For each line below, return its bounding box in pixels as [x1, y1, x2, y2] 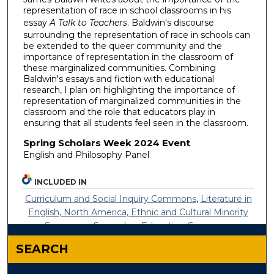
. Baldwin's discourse [127, 17, 214, 29]
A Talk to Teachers [49, 17, 127, 29]
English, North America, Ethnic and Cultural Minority [28, 206, 249, 218]
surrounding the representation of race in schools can [23, 29, 250, 41]
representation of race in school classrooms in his [23, 5, 231, 17]
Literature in [200, 193, 252, 204]
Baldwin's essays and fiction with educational [23, 73, 214, 85]
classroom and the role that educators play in [23, 106, 215, 118]
